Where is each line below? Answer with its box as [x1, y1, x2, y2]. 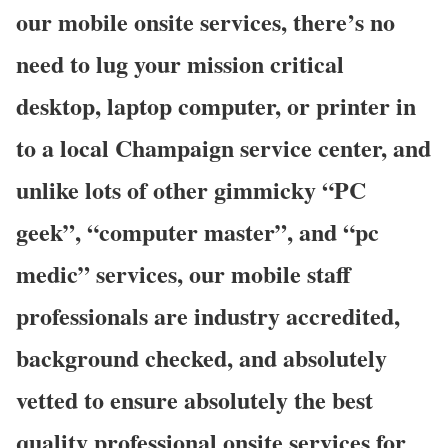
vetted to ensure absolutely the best [16, 381, 373, 417]
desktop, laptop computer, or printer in [16, 87, 416, 123]
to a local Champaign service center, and [16, 129, 431, 165]
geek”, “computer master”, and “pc [16, 213, 379, 249]
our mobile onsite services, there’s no [16, 3, 395, 39]
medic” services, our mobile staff [16, 255, 351, 291]
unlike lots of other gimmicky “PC [16, 171, 366, 207]
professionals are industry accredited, [16, 297, 400, 333]
